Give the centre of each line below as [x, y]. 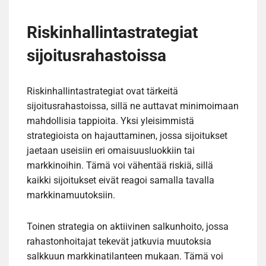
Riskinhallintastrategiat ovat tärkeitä [102, 91]
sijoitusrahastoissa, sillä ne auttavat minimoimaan [133, 106]
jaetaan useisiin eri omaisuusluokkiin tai [111, 151]
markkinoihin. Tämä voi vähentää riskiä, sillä [120, 166]
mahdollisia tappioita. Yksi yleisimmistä [110, 121]
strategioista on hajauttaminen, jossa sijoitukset [127, 136]
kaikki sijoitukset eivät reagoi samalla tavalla [121, 180]
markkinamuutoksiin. [71, 195]
